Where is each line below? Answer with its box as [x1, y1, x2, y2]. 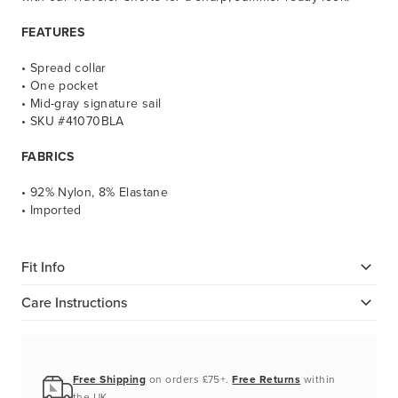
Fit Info [21, 256, 65, 277]
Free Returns [232, 371, 301, 388]
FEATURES [21, 23, 85, 43]
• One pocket [21, 76, 99, 96]
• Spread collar [21, 59, 107, 78]
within [300, 371, 336, 388]
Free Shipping [73, 371, 147, 388]
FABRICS [21, 147, 75, 167]
